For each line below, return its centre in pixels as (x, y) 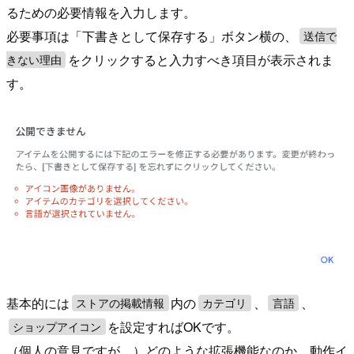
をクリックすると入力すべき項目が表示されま (201, 59)
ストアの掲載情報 (121, 303)
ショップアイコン (57, 327)
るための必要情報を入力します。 (101, 12)
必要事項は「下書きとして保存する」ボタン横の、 (152, 36)
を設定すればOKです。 (174, 326)
